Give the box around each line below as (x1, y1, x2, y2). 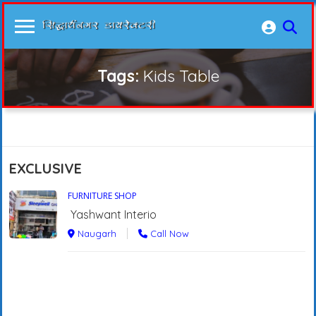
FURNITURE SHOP (68, 190, 137, 202)
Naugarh (75, 227, 116, 239)
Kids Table (142, 66, 219, 86)
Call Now (147, 227, 189, 239)
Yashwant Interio (71, 207, 157, 221)
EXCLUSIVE (9, 159, 82, 177)
